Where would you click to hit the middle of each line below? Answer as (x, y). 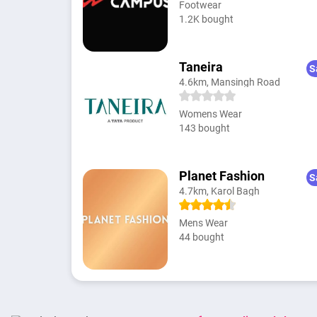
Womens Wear (210, 114)
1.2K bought (206, 19)
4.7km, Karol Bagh (219, 191)
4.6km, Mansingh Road (229, 82)
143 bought (204, 128)
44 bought (201, 237)
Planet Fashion (221, 175)
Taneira (201, 67)
